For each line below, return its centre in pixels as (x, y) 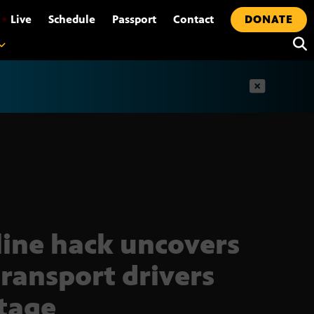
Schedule (72, 19)
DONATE (269, 19)
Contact (193, 19)
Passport (134, 19)
